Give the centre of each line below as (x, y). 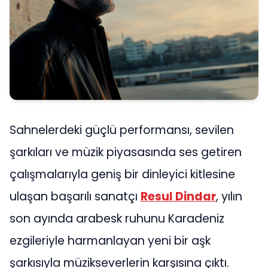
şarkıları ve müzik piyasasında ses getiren (126, 152)
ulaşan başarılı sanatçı (75, 196)
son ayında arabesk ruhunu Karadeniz (117, 218)
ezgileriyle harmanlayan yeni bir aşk (110, 240)
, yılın (229, 196)
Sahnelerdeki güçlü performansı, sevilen (122, 130)
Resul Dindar (178, 196)
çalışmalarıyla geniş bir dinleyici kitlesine (122, 174)
